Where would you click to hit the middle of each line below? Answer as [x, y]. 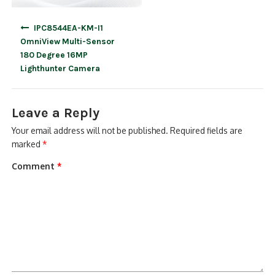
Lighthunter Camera [60, 68]
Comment [35, 166]
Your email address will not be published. [90, 131]
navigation [32, 35]
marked [27, 144]
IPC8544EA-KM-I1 [68, 27]
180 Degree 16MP [54, 54]
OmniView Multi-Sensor [68, 41]
